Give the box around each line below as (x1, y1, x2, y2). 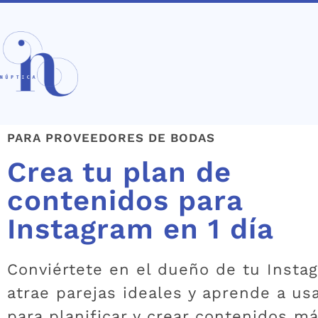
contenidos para (7, 183, 243, 217)
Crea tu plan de (7, 155, 231, 189)
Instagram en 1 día (7, 212, 274, 246)
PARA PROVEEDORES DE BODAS (7, 130, 215, 145)
